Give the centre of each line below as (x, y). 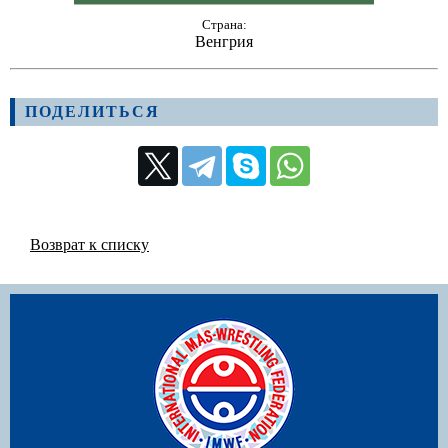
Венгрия (224, 41)
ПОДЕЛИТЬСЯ (92, 111)
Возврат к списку (89, 244)
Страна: (224, 24)
